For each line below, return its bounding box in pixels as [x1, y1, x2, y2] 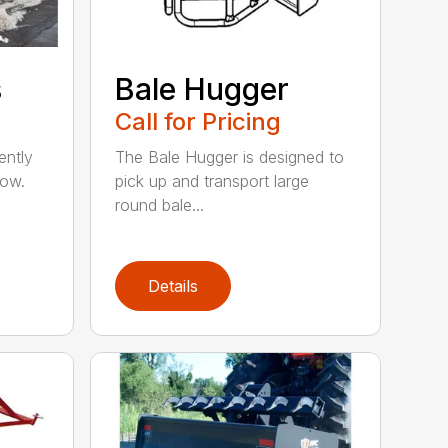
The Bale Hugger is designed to [115, 146, 345, 167]
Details [148, 275, 199, 296]
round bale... [115, 194, 205, 215]
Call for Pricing [115, 106, 282, 136]
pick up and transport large [115, 170, 310, 191]
